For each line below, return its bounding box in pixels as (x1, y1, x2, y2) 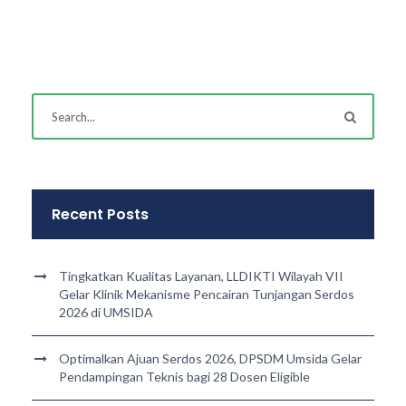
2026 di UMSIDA (59, 304, 153, 321)
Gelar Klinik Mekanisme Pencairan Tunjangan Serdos (59, 286, 354, 303)
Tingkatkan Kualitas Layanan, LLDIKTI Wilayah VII (59, 268, 343, 285)
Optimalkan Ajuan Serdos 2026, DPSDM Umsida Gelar (59, 351, 362, 367)
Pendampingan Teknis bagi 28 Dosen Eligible (59, 369, 310, 385)
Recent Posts (52, 204, 149, 226)
